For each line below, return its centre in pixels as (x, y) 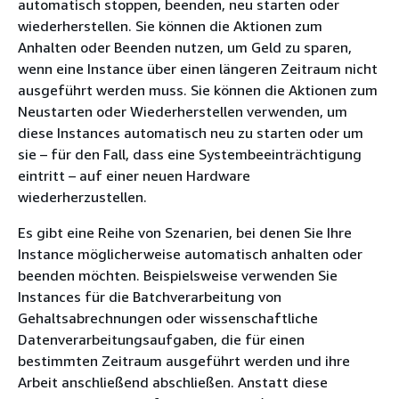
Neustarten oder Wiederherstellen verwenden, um (183, 111)
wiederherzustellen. (82, 197)
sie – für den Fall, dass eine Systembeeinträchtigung (190, 154)
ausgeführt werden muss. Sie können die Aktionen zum (198, 90)
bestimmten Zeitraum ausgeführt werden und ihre (184, 361)
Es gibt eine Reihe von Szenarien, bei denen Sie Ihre (185, 232)
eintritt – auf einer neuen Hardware (134, 175)
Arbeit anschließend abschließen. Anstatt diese (173, 382)
